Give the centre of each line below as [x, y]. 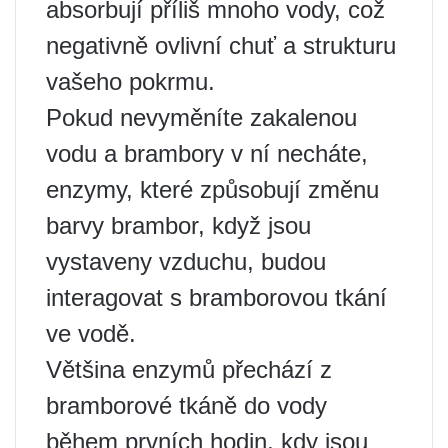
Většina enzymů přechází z [189, 369]
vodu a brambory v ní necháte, [207, 153]
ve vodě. [91, 333]
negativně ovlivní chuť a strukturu [221, 45]
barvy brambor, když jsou [178, 225]
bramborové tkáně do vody [186, 405]
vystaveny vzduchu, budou [186, 261]
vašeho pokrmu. [130, 81]
